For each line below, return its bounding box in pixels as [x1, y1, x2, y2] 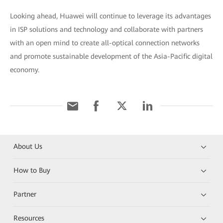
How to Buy [13, 166, 51, 175]
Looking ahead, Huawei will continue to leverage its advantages [10, 12, 211, 20]
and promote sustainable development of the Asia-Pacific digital [10, 52, 213, 61]
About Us [13, 142, 43, 151]
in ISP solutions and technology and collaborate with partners [10, 25, 203, 34]
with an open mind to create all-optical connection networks [10, 39, 200, 47]
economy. [10, 66, 39, 74]
